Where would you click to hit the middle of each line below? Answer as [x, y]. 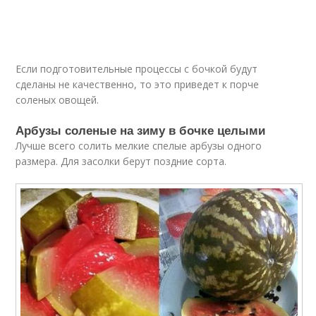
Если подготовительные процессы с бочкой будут [137, 68]
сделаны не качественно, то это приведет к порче [138, 84]
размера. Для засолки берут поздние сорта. [121, 161]
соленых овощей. [57, 99]
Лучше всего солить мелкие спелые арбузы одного [139, 145]
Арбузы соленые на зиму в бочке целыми [141, 129]
